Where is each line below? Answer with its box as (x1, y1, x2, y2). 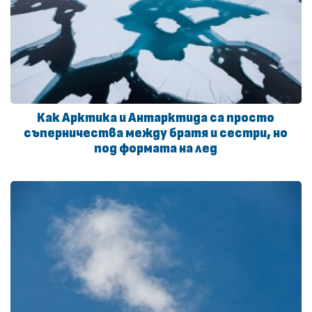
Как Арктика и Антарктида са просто (37, 111, 275, 125)
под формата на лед (94, 141, 218, 155)
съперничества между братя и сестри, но (24, 126, 288, 140)
